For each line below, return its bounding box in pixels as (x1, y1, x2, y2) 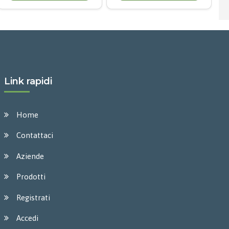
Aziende (16, 151, 44, 161)
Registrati (16, 193, 50, 202)
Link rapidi (4, 76, 52, 87)
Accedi (16, 214, 38, 222)
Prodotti (16, 172, 45, 181)
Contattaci (16, 131, 53, 140)
